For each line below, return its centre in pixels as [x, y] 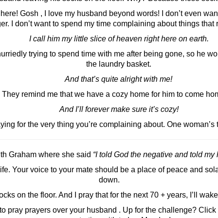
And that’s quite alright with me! [117, 79]
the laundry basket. [119, 64]
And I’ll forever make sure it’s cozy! [119, 109]
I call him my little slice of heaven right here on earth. [119, 39]
